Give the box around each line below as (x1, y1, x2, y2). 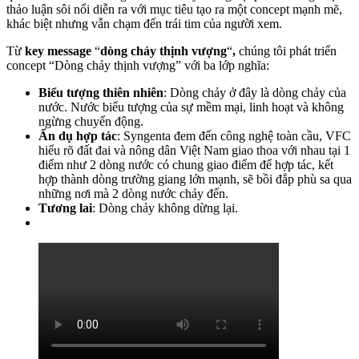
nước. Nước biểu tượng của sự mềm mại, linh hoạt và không (38, 99, 344, 114)
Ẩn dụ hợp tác (38, 128, 117, 143)
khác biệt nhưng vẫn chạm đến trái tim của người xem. (6, 16, 282, 30)
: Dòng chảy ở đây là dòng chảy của (163, 85, 346, 99)
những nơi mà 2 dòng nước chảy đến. (38, 186, 228, 200)
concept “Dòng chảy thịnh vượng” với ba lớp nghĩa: (6, 58, 269, 72)
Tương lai (38, 200, 92, 215)
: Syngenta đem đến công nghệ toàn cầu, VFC (117, 128, 351, 143)
